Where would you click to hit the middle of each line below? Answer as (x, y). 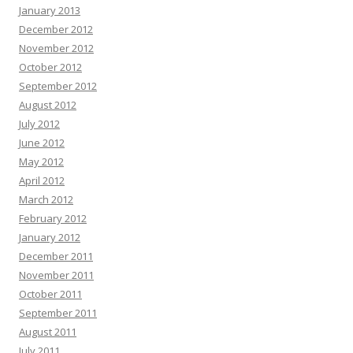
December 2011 (56, 256)
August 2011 (48, 332)
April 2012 (42, 180)
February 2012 (53, 218)
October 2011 (50, 294)
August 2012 (48, 105)
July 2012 (39, 124)
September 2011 (58, 313)
